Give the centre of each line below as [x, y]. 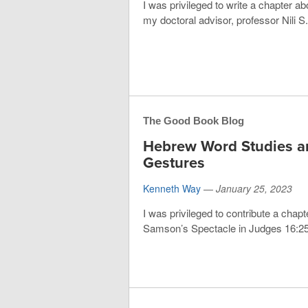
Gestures [174, 163]
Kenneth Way [172, 189]
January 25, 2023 [254, 189]
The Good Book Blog [194, 121]
